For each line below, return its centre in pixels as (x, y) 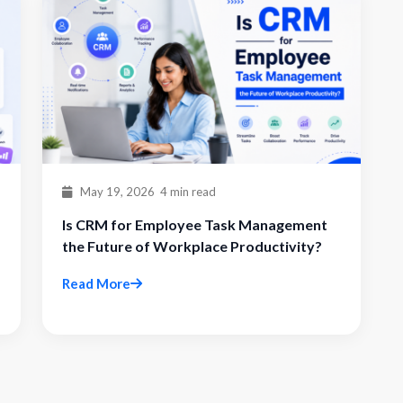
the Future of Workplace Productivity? (192, 246)
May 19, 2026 (116, 192)
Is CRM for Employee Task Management (195, 224)
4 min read (188, 192)
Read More (96, 283)
